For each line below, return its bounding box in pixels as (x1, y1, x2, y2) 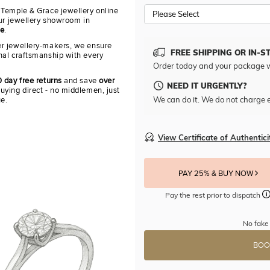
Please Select (152, 9, 199, 19)
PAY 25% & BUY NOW (178, 169, 255, 179)
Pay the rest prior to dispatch (165, 190, 263, 200)
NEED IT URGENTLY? (167, 81, 246, 91)
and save (61, 76, 99, 86)
